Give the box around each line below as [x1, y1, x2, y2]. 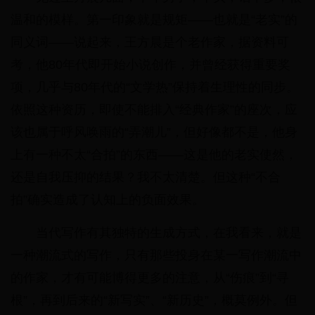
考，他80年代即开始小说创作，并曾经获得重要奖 [11, 58, 290, 72]
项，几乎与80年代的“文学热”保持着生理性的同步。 [11, 80, 299, 95]
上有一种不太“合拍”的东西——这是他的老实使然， [11, 148, 297, 162]
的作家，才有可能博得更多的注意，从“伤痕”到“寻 [11, 271, 289, 285]
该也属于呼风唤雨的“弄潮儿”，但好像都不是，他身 [11, 125, 297, 140]
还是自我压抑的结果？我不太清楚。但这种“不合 [11, 170, 281, 185]
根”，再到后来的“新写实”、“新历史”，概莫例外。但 [11, 293, 297, 308]
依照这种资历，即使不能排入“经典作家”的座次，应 [11, 103, 297, 117]
